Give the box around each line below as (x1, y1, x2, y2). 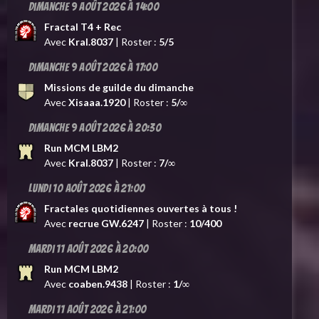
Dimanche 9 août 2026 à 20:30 (28, 121, 162, 134)
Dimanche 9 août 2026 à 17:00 (28, 61, 158, 73)
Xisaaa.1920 (68, 95, 125, 108)
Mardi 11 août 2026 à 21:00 (28, 303, 147, 315)
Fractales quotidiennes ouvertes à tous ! (44, 202, 237, 214)
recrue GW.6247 (68, 216, 144, 229)
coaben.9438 (68, 277, 127, 290)
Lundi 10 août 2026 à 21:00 (28, 182, 145, 194)
